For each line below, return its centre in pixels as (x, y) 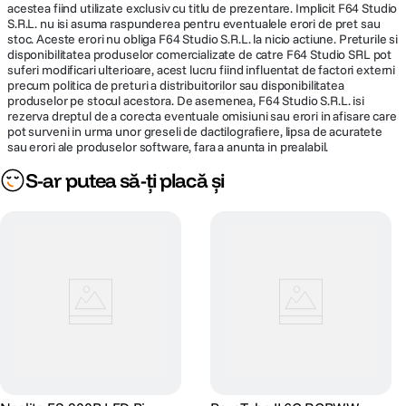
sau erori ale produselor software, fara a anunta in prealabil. (168, 147)
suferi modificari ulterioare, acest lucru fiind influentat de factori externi (202, 70)
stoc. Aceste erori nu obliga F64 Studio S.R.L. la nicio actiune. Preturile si (203, 39)
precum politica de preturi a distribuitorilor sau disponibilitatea (176, 85)
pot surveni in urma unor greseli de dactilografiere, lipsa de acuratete (195, 131)
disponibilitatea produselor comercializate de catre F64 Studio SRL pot (200, 54)
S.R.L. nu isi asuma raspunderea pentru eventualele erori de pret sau (194, 24)
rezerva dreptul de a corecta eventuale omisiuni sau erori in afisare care (202, 116)
